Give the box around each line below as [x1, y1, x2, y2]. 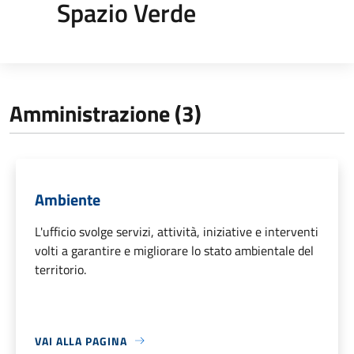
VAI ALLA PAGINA [35, 332, 127, 349]
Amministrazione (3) [9, 96, 201, 130]
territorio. [35, 259, 86, 279]
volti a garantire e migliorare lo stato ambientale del [35, 240, 314, 260]
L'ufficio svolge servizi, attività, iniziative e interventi [35, 221, 318, 241]
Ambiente [35, 186, 100, 212]
